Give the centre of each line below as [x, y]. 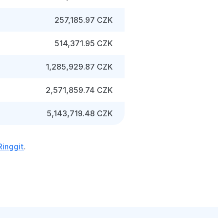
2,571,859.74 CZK [79, 90]
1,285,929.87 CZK [79, 67]
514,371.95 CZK [84, 43]
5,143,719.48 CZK [80, 113]
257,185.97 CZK [84, 20]
